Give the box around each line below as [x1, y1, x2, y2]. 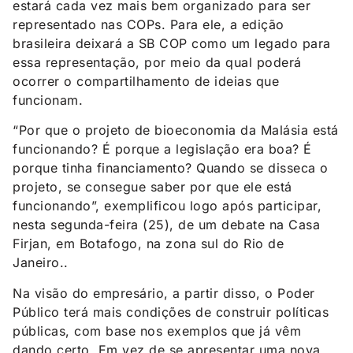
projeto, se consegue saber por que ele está [13, 179, 292, 195]
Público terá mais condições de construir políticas [13, 303, 329, 320]
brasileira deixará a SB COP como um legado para [13, 35, 331, 51]
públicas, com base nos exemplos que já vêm [13, 322, 301, 339]
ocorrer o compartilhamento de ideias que [13, 72, 279, 89]
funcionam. [13, 91, 83, 108]
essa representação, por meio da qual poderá [13, 54, 302, 70]
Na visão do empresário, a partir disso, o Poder [13, 284, 315, 301]
